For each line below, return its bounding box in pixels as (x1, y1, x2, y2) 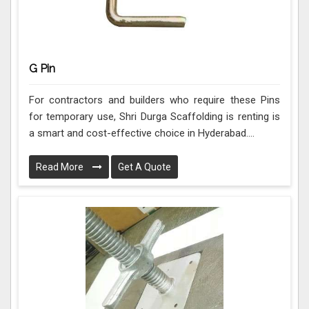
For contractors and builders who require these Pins (29, 94, 280, 107)
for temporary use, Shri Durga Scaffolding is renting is (29, 110, 280, 123)
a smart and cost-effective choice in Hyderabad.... (29, 127, 255, 140)
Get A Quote (118, 161, 171, 173)
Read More (36, 161, 86, 173)
